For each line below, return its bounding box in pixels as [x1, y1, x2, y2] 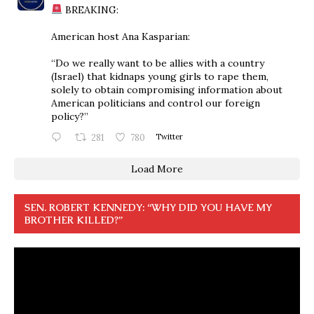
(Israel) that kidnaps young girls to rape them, [51, 69, 268, 83]
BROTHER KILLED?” [25, 213, 123, 226]
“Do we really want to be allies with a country [51, 56, 264, 69]
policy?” [51, 109, 88, 123]
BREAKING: [62, 3, 118, 16]
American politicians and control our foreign [51, 96, 260, 109]
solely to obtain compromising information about [51, 83, 282, 96]
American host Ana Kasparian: [51, 29, 190, 43]
